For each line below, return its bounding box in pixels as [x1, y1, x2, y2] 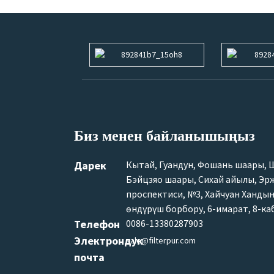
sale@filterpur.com [125, 234, 196, 246]
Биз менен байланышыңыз [73, 127, 255, 144]
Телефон [73, 217, 120, 231]
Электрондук [73, 233, 143, 248]
